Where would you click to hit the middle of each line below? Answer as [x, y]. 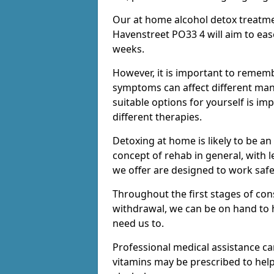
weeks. [128, 49]
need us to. [138, 224]
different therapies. [157, 117]
